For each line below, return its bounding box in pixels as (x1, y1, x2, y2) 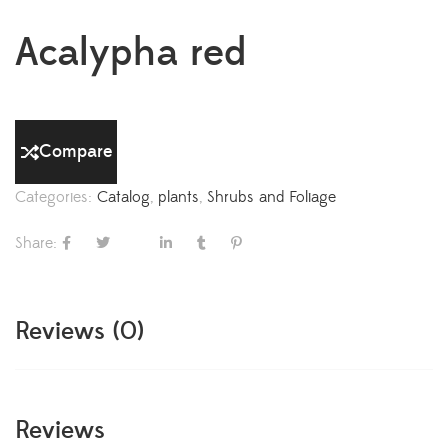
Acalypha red (15, 28, 246, 78)
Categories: (15, 187, 97, 207)
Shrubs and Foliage (207, 187, 336, 207)
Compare (38, 140, 112, 163)
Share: (15, 233, 57, 254)
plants (158, 187, 199, 207)
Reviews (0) (15, 316, 144, 348)
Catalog (97, 187, 150, 207)
